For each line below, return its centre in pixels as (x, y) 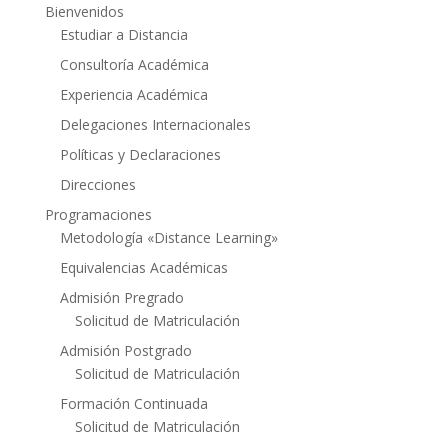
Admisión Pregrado (121, 297)
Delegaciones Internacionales (155, 124)
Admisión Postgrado (125, 350)
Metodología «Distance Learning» (168, 237)
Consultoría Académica (134, 64)
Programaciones (98, 214)
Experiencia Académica (133, 94)
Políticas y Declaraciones (140, 154)
